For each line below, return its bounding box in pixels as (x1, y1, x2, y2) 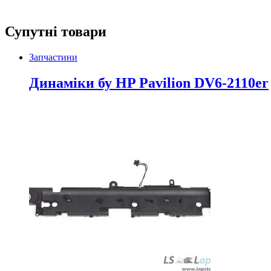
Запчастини (29, 51, 77, 62)
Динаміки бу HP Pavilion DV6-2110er (29, 74, 269, 91)
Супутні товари (5, 23, 106, 39)
